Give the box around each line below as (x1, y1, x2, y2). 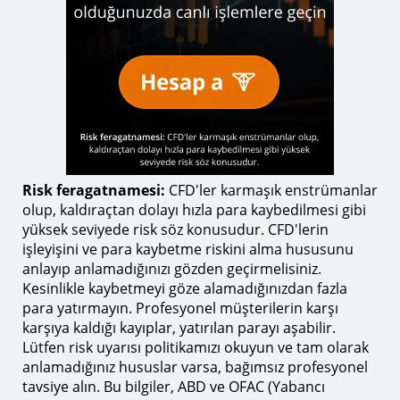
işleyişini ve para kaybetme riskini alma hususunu (22, 239, 354, 259)
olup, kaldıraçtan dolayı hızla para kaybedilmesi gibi (22, 200, 366, 220)
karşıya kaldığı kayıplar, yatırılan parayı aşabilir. (22, 318, 336, 337)
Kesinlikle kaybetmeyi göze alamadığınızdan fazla (22, 279, 347, 298)
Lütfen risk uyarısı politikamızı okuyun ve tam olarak (22, 337, 369, 357)
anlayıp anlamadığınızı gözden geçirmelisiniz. (22, 259, 321, 279)
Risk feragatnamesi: (22, 180, 169, 200)
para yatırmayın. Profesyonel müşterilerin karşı (22, 298, 338, 318)
